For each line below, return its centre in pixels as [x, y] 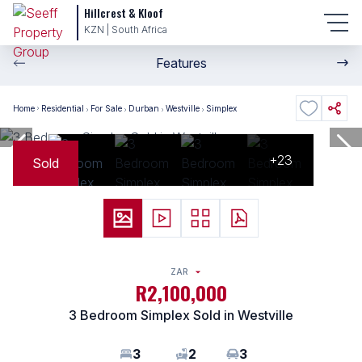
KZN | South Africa [126, 29]
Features [181, 63]
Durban [144, 108]
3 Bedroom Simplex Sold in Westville [181, 315]
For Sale [106, 108]
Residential [63, 108]
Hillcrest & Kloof [124, 13]
